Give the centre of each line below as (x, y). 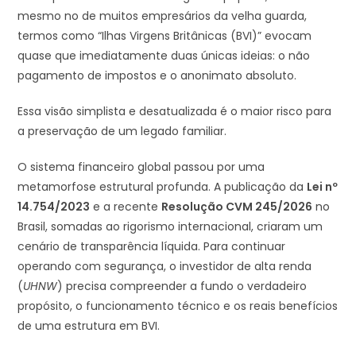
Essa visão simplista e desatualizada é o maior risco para (175, 111)
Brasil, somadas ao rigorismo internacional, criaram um (170, 226)
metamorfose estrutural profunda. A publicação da (163, 186)
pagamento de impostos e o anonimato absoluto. (157, 75)
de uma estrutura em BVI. (89, 325)
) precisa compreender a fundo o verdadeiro (182, 286)
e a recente (126, 206)
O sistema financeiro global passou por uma (141, 166)
